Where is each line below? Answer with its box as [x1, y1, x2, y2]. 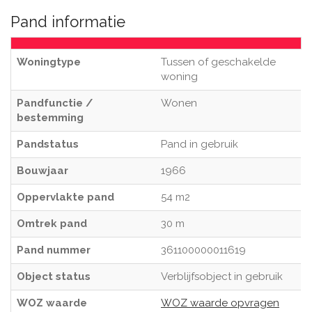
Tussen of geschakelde [161, 56, 276, 68]
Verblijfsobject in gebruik [161, 270, 283, 283]
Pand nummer [17, 244, 91, 256]
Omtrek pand [17, 217, 87, 230]
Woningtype [17, 56, 81, 68]
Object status [17, 270, 91, 283]
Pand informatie [10, 13, 125, 31]
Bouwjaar [17, 164, 68, 177]
